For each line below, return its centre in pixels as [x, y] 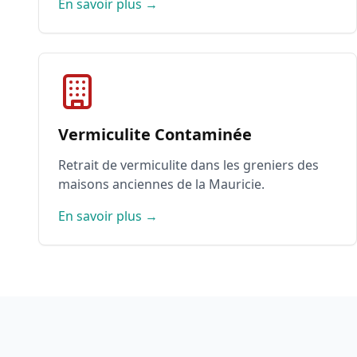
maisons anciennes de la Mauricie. [161, 184]
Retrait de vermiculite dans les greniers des [188, 165]
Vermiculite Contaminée [155, 134]
